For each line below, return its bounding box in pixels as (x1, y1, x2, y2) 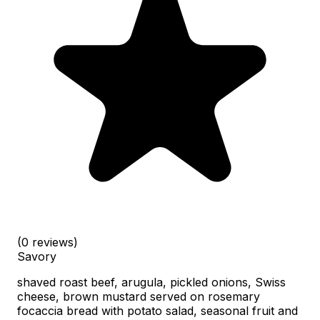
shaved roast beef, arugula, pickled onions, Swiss (17, 274, 286, 289)
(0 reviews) (17, 234, 78, 249)
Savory (17, 249, 56, 264)
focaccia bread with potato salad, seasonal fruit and (17, 303, 298, 318)
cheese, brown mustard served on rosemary (17, 289, 260, 304)
